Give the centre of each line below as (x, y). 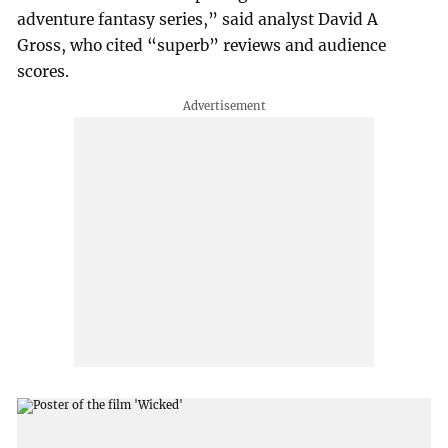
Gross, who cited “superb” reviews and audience (202, 46)
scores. (43, 72)
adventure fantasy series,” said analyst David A (198, 20)
